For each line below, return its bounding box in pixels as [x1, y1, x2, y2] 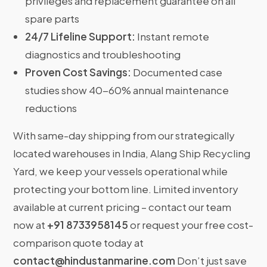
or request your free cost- [128, 218, 254, 232]
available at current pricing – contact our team [13, 200, 232, 214]
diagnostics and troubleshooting [25, 48, 181, 61]
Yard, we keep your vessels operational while [13, 164, 228, 178]
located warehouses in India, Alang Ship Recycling [13, 147, 251, 160]
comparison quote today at [13, 236, 144, 250]
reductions [25, 101, 77, 115]
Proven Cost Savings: [25, 66, 132, 79]
